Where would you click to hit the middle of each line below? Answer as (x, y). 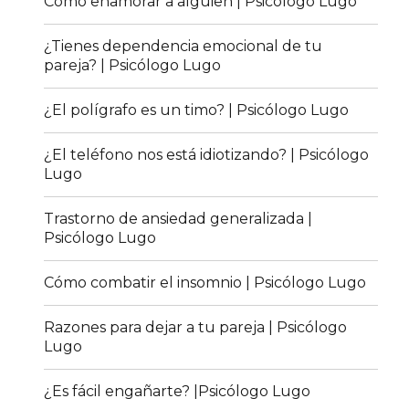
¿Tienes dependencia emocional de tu (184, 47)
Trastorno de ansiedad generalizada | (178, 219)
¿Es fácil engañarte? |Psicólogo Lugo (178, 392)
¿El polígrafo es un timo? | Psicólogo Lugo (197, 110)
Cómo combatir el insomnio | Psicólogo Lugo (205, 283)
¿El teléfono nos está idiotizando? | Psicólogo (207, 155)
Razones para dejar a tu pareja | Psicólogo (196, 328)
